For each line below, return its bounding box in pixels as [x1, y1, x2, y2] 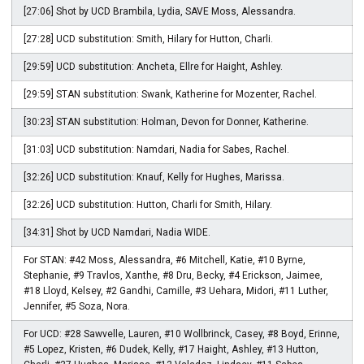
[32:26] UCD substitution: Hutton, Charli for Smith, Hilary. [24, 199, 272, 210]
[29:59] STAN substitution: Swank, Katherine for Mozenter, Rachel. [24, 89, 317, 100]
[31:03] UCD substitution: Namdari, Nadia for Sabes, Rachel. [24, 144, 289, 155]
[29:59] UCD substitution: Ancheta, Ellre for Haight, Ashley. [24, 61, 283, 72]
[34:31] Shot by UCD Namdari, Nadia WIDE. [24, 227, 210, 238]
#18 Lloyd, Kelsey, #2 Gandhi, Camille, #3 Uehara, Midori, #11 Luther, [24, 285, 328, 297]
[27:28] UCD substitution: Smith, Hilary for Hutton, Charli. [24, 33, 273, 45]
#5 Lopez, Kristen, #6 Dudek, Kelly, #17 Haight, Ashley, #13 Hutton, [24, 344, 318, 355]
